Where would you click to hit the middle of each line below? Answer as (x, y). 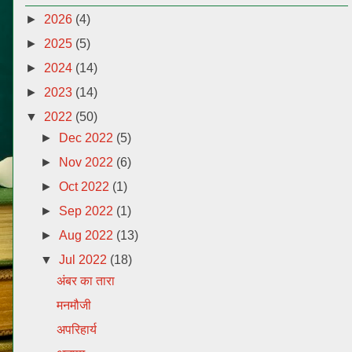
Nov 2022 (88, 162)
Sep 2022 (88, 211)
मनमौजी (73, 305)
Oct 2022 (86, 187)
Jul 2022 (85, 260)
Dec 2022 (88, 138)
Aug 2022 (88, 235)
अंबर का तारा (85, 281)
